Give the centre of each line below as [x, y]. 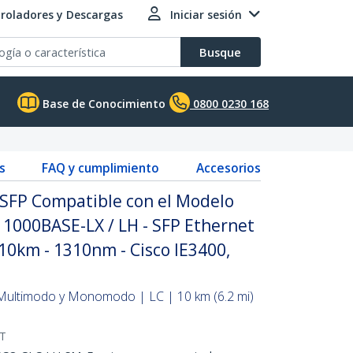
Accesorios [228, 168]
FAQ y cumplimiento [101, 168]
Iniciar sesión [206, 15]
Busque [220, 52]
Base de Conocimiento [102, 104]
